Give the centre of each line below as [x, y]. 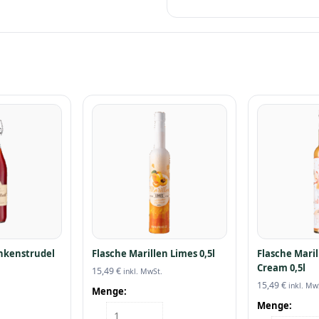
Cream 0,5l [281, 267]
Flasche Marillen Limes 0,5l [154, 253]
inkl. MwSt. [143, 271]
